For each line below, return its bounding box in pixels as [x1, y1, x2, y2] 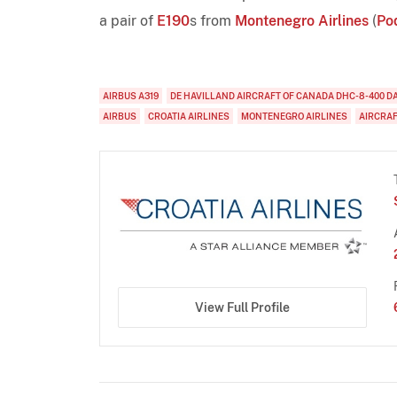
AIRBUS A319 [103, 90, 159, 101]
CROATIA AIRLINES [148, 110, 230, 121]
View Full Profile [194, 300, 290, 315]
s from [190, 12, 235, 29]
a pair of [99, 12, 157, 29]
